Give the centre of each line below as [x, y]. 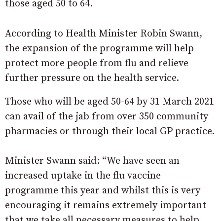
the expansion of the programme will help [99, 49]
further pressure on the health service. [92, 78]
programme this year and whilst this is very [103, 191]
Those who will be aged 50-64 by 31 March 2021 [110, 102]
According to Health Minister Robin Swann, [104, 34]
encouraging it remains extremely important [106, 205]
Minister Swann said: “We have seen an [92, 161]
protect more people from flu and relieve [97, 63]
